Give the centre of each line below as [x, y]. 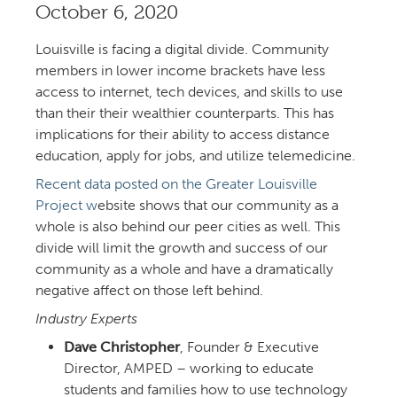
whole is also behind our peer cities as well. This [188, 227]
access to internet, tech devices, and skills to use [189, 92]
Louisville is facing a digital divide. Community [182, 50]
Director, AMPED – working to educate [189, 369]
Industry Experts [86, 319]
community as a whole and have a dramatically [184, 269]
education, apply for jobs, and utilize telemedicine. [195, 156]
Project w [66, 206]
